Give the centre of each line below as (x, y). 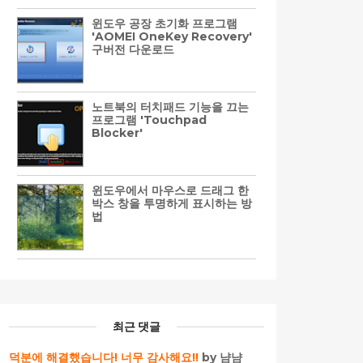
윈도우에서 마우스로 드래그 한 (170, 190)
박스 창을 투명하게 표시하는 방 (172, 203)
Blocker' (117, 132)
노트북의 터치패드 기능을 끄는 (170, 107)
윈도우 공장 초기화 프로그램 (164, 23)
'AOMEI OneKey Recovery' (172, 36)
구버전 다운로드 (133, 49)
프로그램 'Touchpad (149, 120)
